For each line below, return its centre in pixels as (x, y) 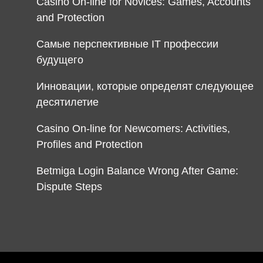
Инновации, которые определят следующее (145, 87)
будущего (60, 60)
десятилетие (68, 102)
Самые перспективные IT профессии (127, 44)
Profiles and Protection (90, 145)
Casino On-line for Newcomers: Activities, (133, 129)
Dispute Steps (69, 187)
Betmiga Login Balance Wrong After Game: (137, 171)
